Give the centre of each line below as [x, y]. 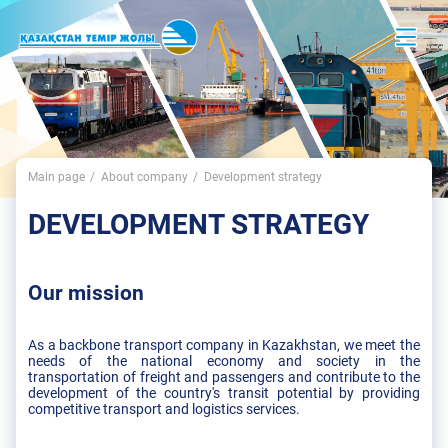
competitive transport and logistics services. [164, 409]
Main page [56, 177]
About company [144, 177]
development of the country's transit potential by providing [224, 393]
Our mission [86, 293]
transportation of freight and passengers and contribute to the [224, 377]
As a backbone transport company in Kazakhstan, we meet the [224, 345]
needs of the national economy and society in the [224, 361]
